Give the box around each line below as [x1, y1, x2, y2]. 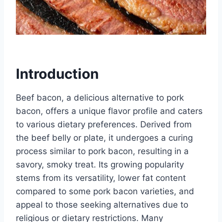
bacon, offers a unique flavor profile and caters [16, 106, 203, 116]
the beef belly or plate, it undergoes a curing [16, 133, 193, 143]
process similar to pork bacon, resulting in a [16, 146, 189, 157]
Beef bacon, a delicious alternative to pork [16, 93, 184, 103]
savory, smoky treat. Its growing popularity [16, 160, 184, 170]
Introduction [16, 65, 99, 83]
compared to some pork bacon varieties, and [16, 186, 194, 197]
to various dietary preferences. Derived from [16, 119, 192, 130]
